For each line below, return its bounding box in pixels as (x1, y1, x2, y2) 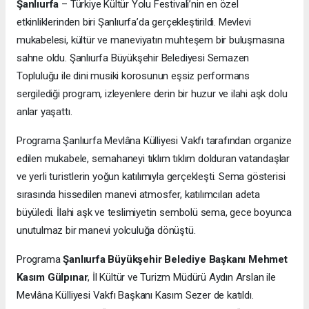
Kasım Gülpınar (17, 270, 88, 283)
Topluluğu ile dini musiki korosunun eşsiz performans (17, 69, 250, 82)
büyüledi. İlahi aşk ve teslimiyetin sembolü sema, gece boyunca (17, 206, 292, 219)
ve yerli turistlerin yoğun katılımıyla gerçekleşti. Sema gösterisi (17, 170, 286, 183)
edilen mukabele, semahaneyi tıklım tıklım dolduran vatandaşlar (17, 152, 290, 165)
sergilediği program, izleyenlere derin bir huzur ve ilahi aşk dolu (17, 87, 288, 100)
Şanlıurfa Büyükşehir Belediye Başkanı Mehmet (63, 252, 288, 266)
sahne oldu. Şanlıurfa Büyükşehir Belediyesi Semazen (17, 51, 250, 64)
